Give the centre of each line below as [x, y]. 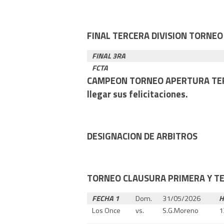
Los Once [106, 210]
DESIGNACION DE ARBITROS [142, 136]
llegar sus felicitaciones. [137, 94]
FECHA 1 [106, 198]
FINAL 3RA [109, 56]
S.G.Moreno [181, 210]
